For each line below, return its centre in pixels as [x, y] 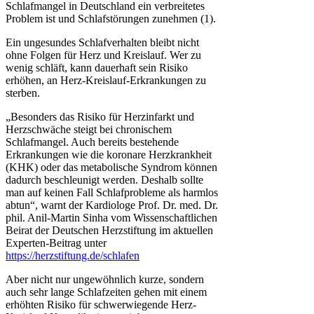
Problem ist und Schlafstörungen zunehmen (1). [112, 19]
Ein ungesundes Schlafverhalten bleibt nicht [102, 43]
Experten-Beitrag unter [56, 243]
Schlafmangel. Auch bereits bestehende [92, 142]
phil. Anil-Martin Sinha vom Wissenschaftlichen [111, 218]
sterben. [23, 93]
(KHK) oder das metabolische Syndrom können [111, 168]
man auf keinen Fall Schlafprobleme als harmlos [112, 193]
